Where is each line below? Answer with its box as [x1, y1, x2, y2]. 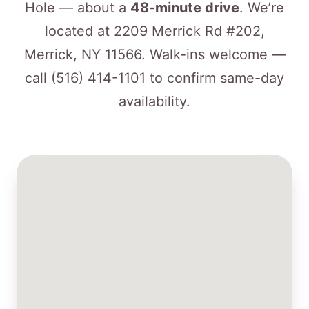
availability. [119, 93, 190, 110]
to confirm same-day [146, 70, 284, 86]
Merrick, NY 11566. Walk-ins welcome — [23, 46, 286, 63]
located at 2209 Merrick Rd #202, [44, 23, 265, 39]
